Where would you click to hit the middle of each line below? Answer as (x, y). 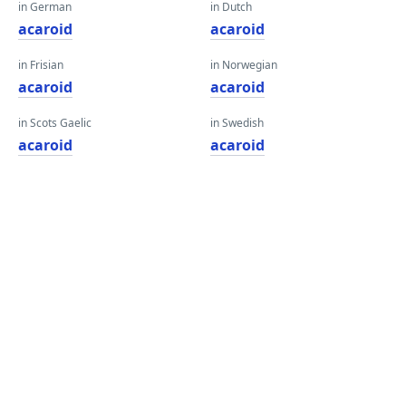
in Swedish (237, 123)
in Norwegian (244, 65)
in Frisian (41, 65)
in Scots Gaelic (55, 123)
